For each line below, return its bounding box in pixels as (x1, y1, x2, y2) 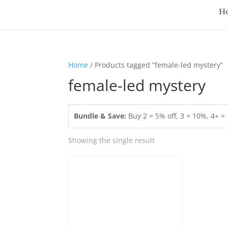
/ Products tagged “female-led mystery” (88, 60, 223, 70)
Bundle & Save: (74, 110, 127, 121)
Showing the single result (68, 135, 155, 145)
